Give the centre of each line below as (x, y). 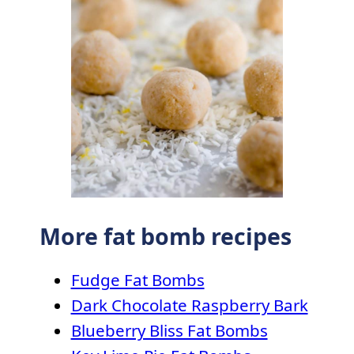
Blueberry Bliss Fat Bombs (169, 331)
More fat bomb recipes (165, 236)
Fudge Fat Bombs (137, 280)
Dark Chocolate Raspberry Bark (189, 305)
